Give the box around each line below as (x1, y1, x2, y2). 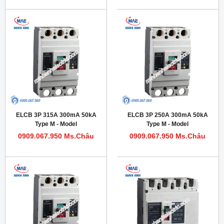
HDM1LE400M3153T (27, 129, 85, 137)
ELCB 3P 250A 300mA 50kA (127, 111, 208, 119)
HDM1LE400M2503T (138, 129, 196, 137)
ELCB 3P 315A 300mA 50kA (15, 111, 96, 119)
